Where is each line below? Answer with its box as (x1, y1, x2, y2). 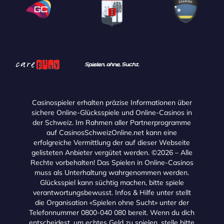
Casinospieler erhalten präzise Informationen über (31, 98, 192, 107)
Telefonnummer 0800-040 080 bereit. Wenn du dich (29, 208, 195, 217)
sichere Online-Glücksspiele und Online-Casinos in (31, 108, 192, 117)
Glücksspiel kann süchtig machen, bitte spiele (39, 178, 184, 187)
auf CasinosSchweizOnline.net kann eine (46, 128, 177, 137)
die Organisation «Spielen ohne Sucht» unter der (34, 198, 189, 207)
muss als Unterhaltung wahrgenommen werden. (34, 168, 189, 177)
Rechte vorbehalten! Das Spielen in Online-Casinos (30, 158, 193, 167)
